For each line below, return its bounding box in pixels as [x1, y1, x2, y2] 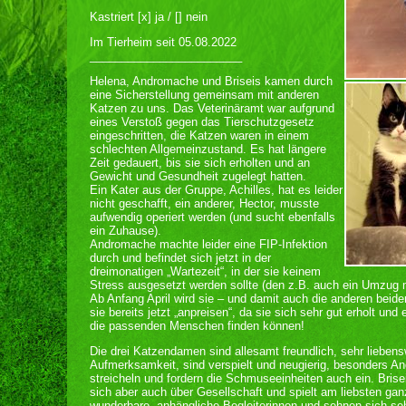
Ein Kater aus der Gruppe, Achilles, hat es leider [90, 183, 343, 197]
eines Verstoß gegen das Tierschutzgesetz [90, 115, 314, 129]
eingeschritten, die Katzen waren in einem [90, 129, 309, 142]
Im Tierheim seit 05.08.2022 [90, 35, 237, 49]
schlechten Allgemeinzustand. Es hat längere [90, 142, 326, 156]
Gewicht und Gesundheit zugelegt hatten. [90, 169, 306, 183]
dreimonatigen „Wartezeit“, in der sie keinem [90, 265, 321, 278]
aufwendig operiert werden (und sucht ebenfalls [90, 210, 335, 224]
